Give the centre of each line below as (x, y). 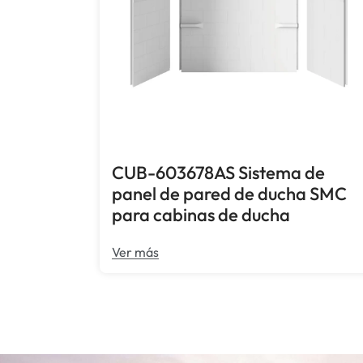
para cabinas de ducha (201, 215)
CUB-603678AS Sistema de (219, 173)
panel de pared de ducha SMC (230, 194)
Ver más (136, 252)
